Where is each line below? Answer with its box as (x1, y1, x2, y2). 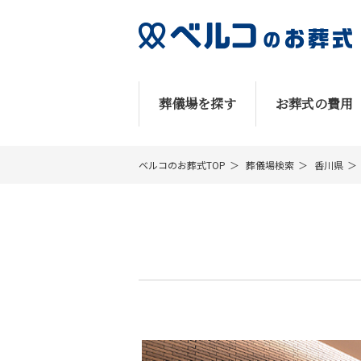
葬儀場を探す (159, 94, 236, 113)
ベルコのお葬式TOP (139, 158, 226, 172)
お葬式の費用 (276, 94, 353, 113)
